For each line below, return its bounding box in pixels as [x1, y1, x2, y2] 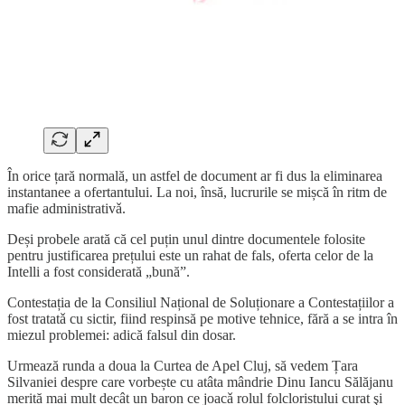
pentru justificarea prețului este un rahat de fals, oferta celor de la [7, 248, 373, 264]
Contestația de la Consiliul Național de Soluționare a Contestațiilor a [7, 295, 394, 311]
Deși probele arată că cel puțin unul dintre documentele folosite [7, 231, 365, 248]
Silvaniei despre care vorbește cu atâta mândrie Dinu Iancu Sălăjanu [7, 374, 393, 391]
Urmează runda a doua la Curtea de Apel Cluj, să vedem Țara [7, 358, 358, 374]
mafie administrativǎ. [7, 201, 126, 217]
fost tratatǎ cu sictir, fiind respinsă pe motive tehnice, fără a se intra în [7, 311, 398, 327]
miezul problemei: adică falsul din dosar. [7, 327, 236, 344]
